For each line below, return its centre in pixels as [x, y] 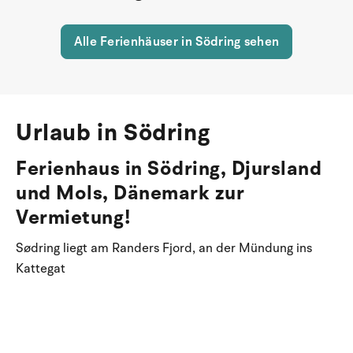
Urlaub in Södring [113, 132]
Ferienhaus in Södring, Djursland [169, 168]
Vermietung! [74, 217]
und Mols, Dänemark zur [130, 193]
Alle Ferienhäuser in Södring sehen [176, 41]
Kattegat [41, 268]
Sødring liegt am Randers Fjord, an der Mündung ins [164, 248]
